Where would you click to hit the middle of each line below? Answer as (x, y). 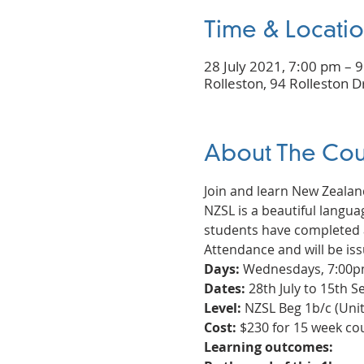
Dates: (224, 288)
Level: (222, 308)
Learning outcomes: (268, 347)
